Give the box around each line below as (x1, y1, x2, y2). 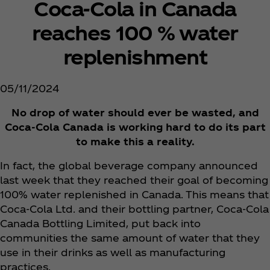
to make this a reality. (75, 136, 195, 148)
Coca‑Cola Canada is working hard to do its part (4, 121, 266, 133)
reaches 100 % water (32, 20, 238, 44)
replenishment (63, 44, 207, 68)
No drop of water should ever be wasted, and (11, 107, 259, 119)
